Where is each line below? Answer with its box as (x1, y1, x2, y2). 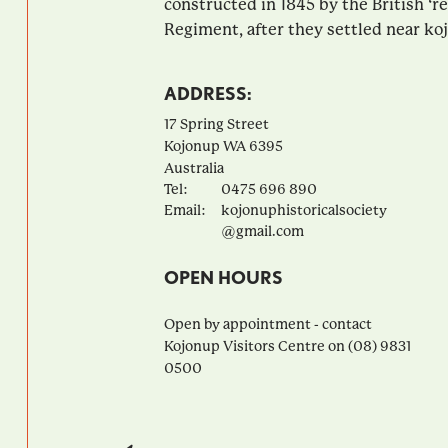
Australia (163, 159, 224, 176)
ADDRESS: (163, 82, 252, 104)
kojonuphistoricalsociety (220, 201, 387, 218)
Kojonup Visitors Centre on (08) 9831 (163, 337, 411, 354)
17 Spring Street (163, 115, 269, 132)
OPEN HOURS (163, 266, 283, 288)
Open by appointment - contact (163, 315, 372, 332)
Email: (163, 201, 206, 218)
